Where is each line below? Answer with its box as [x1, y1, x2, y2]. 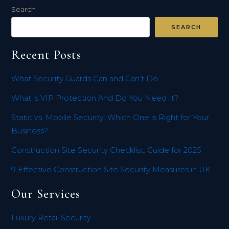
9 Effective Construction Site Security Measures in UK [11, 165, 211, 174]
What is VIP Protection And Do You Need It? [11, 93, 179, 103]
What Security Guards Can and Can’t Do [11, 74, 158, 83]
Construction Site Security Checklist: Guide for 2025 [11, 145, 201, 155]
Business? [11, 126, 49, 135]
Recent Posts [11, 47, 82, 63]
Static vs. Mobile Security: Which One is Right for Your [11, 112, 210, 122]
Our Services [11, 186, 81, 201]
